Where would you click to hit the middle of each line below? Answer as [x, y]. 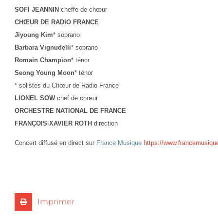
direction [106, 123]
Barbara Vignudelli [43, 47]
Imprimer [56, 201]
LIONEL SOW [35, 98]
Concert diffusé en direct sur [55, 143]
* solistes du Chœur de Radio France [67, 85]
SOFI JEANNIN [38, 9]
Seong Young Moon [45, 73]
